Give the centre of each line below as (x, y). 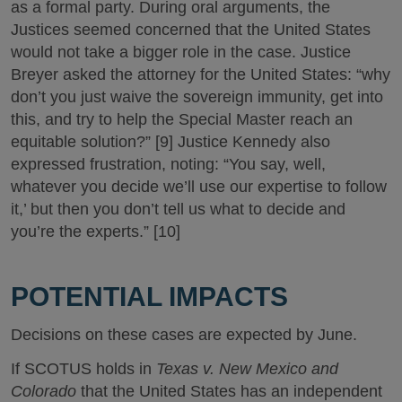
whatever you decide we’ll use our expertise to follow (199, 187)
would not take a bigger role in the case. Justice (181, 52)
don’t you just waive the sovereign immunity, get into (197, 97)
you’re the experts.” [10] (96, 232)
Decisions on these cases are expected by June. (184, 334)
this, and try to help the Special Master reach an (182, 119)
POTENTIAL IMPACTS (149, 296)
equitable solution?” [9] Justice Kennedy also (170, 142)
